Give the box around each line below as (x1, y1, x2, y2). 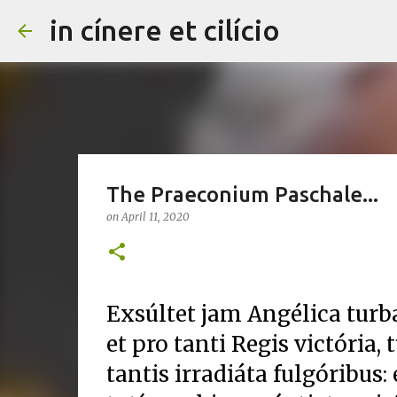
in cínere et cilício (50, 14, 280, 46)
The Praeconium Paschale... (105, 183, 378, 206)
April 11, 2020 (121, 210, 190, 223)
